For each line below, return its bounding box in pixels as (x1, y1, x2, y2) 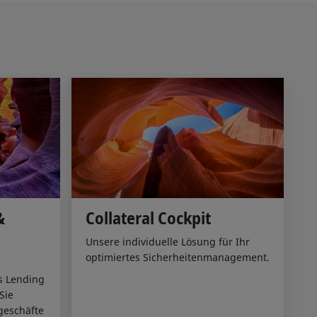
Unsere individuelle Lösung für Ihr (85, 235, 250, 249)
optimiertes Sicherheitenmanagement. (85, 250, 270, 265)
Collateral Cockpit (85, 206, 211, 230)
